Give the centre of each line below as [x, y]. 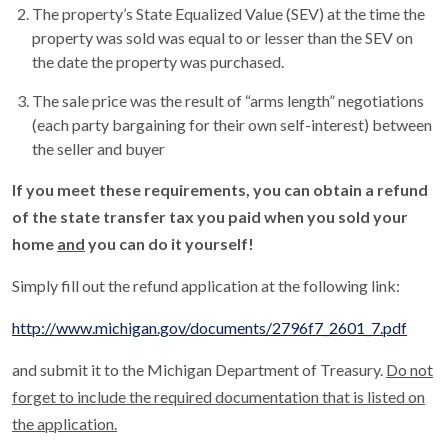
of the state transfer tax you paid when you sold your [210, 216]
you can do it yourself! [169, 243]
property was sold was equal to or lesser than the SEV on [222, 37]
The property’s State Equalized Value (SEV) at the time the [228, 13]
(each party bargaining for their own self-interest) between [232, 124]
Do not [409, 369]
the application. [64, 423]
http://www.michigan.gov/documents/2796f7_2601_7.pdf [209, 327]
